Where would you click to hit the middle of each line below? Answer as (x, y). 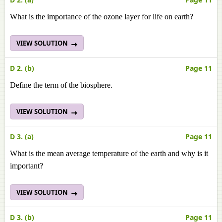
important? (27, 166)
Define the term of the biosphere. (61, 85)
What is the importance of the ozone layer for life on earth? (102, 17)
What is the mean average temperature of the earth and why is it (109, 153)
